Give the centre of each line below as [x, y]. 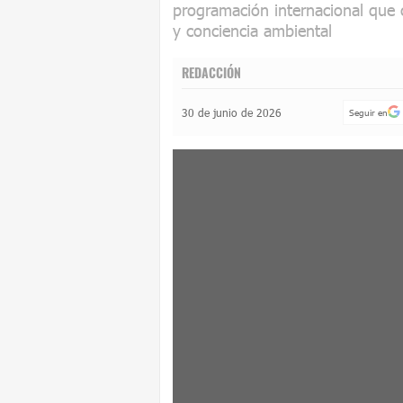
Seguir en [368, 112]
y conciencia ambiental [252, 31]
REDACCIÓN [211, 72]
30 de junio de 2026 [232, 112]
